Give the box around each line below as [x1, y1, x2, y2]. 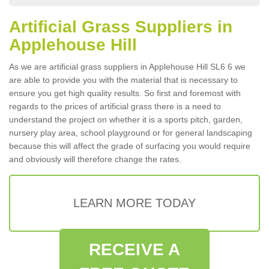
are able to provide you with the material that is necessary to [9, 75, 238, 85]
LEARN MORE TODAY [73, 196, 196, 210]
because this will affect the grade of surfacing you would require [9, 141, 250, 151]
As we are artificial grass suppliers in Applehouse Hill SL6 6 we [9, 62, 246, 71]
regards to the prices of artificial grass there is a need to [9, 101, 221, 111]
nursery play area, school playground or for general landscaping [9, 128, 252, 138]
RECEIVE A [89, 240, 180, 259]
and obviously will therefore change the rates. [9, 154, 181, 164]
